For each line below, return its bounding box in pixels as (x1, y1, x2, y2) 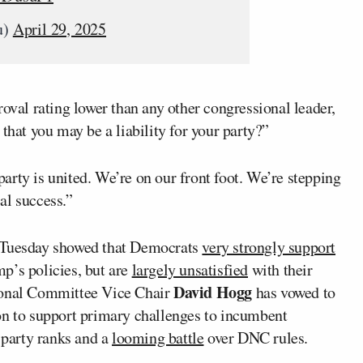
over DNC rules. (203, 327, 309, 348)
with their (248, 258, 313, 280)
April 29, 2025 (12, 18, 107, 40)
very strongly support (202, 236, 336, 258)
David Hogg (173, 280, 253, 304)
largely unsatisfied (131, 258, 249, 280)
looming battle (112, 327, 204, 348)
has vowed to (252, 281, 335, 303)
